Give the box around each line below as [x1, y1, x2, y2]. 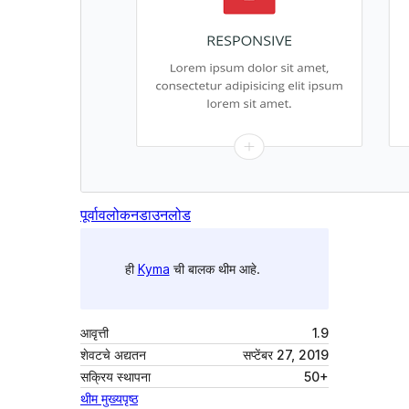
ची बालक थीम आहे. [169, 260, 260, 277]
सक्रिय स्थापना [80, 369, 151, 385]
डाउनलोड [139, 205, 191, 225]
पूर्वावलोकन [80, 205, 139, 225]
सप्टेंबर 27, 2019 [243, 347, 329, 363]
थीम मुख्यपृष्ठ [80, 391, 138, 407]
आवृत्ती [80, 325, 109, 341]
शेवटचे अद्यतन [80, 347, 146, 363]
